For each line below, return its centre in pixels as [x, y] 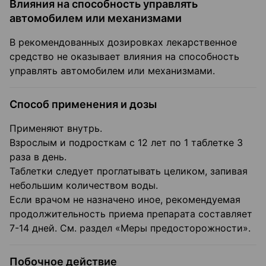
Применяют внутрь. [56, 129]
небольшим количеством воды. [84, 186]
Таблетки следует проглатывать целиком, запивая [129, 171]
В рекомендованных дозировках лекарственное [123, 42]
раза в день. [38, 157]
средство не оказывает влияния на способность [124, 57]
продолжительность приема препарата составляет [131, 214]
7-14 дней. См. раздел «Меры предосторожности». [130, 228]
